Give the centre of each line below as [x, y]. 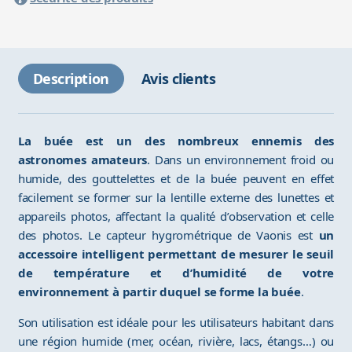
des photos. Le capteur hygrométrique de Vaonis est [168, 235]
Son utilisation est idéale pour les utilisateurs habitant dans [176, 323]
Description [71, 79]
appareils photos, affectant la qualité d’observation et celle [176, 216]
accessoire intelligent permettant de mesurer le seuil [176, 254]
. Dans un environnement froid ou [241, 160]
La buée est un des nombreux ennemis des [176, 141]
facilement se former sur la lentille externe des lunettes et [176, 198]
